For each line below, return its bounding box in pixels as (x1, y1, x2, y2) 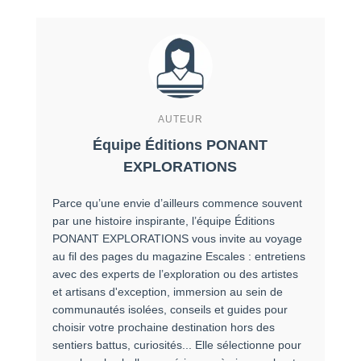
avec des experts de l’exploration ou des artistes (52, 267, 298, 280)
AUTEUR (157, 113, 203, 125)
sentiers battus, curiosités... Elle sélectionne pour (52, 338, 301, 351)
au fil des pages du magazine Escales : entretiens (52, 249, 305, 263)
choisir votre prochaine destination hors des (52, 320, 275, 334)
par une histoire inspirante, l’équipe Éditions (52, 214, 275, 227)
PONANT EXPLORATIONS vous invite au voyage (52, 231, 302, 245)
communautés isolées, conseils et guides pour (52, 302, 288, 316)
